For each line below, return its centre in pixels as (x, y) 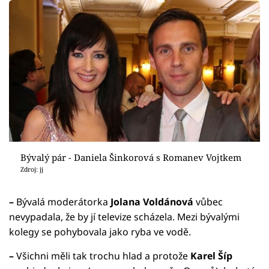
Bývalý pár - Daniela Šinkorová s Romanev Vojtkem (131, 157)
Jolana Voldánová (152, 202)
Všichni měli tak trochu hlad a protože (102, 256)
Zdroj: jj (32, 169)
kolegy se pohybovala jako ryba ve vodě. (100, 232)
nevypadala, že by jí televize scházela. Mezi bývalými (124, 217)
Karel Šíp (211, 256)
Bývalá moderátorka (62, 202)
